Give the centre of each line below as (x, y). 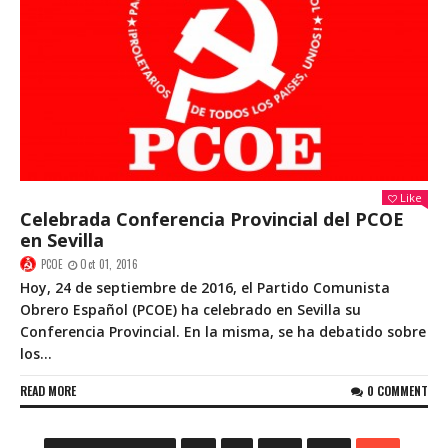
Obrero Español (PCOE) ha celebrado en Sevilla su (190, 309)
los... (36, 353)
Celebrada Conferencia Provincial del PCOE (212, 219)
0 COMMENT (397, 390)
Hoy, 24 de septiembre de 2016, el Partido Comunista (205, 287)
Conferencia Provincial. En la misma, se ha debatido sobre (223, 331)
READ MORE (48, 390)
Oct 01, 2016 (109, 264)
